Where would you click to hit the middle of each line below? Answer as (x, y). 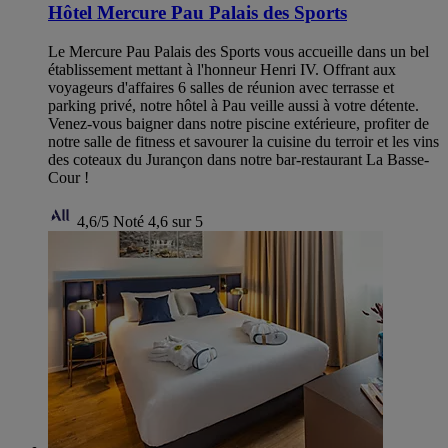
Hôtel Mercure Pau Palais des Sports (197, 13)
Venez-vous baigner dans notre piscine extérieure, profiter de (238, 123)
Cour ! (68, 177)
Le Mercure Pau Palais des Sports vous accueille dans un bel (238, 51)
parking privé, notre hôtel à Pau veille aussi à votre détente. (233, 105)
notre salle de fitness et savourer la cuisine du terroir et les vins (243, 141)
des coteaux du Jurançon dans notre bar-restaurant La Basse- (238, 159)
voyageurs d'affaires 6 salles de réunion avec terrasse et (221, 87)
